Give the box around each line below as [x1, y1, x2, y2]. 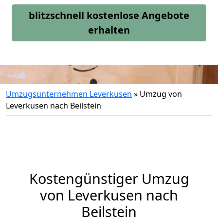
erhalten [88, 23, 130, 36]
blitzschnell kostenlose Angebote [29, 9, 189, 22]
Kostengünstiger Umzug [29, 169, 189, 188]
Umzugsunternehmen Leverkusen [6, 89, 132, 99]
